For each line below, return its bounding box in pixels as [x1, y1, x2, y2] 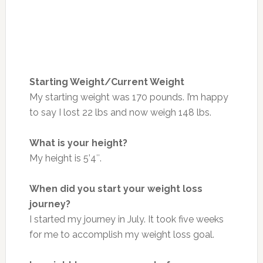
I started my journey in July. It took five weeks [29, 213, 224, 225]
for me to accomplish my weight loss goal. [29, 228, 217, 240]
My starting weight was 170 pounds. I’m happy [29, 91, 228, 103]
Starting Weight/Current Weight [29, 76, 184, 87]
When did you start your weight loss [29, 183, 203, 194]
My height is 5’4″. [29, 152, 104, 164]
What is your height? [29, 137, 127, 149]
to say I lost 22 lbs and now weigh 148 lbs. [29, 106, 211, 118]
